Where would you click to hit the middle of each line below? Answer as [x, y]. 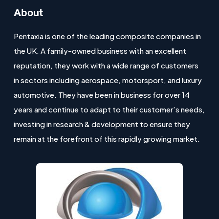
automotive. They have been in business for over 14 [102, 95]
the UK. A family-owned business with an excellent [100, 51]
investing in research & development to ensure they [102, 124]
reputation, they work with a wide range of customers [106, 65]
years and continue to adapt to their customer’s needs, [109, 109]
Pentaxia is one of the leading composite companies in [108, 36]
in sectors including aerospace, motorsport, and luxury [108, 80]
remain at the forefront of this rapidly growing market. [107, 139]
